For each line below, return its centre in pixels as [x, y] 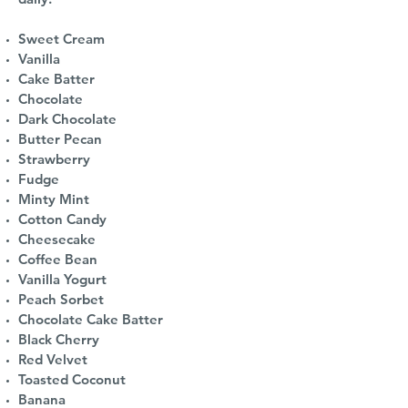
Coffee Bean [58, 260]
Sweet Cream [61, 39]
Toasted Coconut [72, 380]
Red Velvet [53, 360]
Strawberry [54, 159]
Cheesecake [57, 240]
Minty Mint [54, 199]
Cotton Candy [62, 219]
